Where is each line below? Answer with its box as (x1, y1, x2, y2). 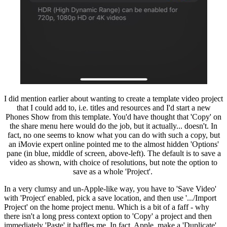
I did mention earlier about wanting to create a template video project (4, 94, 223, 103)
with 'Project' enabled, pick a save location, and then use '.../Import (4, 193, 216, 202)
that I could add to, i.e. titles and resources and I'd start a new (16, 103, 211, 112)
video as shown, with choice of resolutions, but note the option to (10, 158, 217, 167)
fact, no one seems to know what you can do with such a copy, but (7, 130, 220, 139)
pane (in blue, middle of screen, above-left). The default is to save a (6, 148, 221, 158)
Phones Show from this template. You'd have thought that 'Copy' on (6, 112, 221, 121)
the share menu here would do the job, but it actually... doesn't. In (10, 121, 217, 130)
